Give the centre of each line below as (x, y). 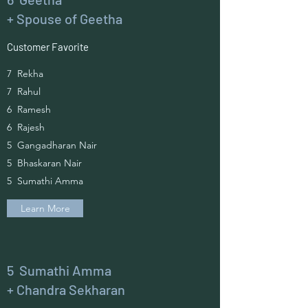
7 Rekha (25, 74)
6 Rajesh (26, 127)
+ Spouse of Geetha (66, 19)
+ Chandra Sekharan (66, 289)
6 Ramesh (29, 109)
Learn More (45, 208)
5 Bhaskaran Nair (44, 163)
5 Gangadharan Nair (52, 145)
